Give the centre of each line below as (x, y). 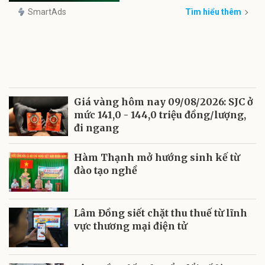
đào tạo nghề (106, 170)
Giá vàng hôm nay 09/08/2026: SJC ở (164, 102)
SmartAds (47, 12)
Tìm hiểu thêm (213, 12)
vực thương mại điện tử (130, 226)
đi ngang (96, 128)
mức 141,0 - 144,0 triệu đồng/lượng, (160, 115)
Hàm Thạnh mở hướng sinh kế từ (157, 157)
